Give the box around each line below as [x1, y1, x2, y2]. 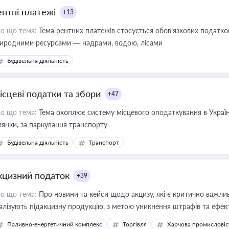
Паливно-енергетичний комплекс [7, 220, 102, 228]
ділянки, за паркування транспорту [69, 120, 107, 129]
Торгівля [123, 220, 147, 228]
